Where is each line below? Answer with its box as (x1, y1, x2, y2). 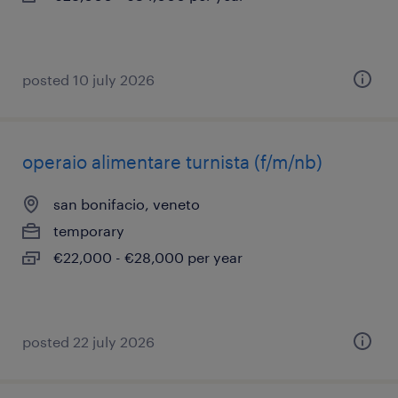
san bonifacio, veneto (53, 195, 200, 212)
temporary (53, 222, 124, 239)
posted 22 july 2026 (22, 333, 155, 350)
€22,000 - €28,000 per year (53, 249, 243, 266)
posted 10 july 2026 (22, 71, 155, 88)
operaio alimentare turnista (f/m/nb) (22, 151, 322, 172)
